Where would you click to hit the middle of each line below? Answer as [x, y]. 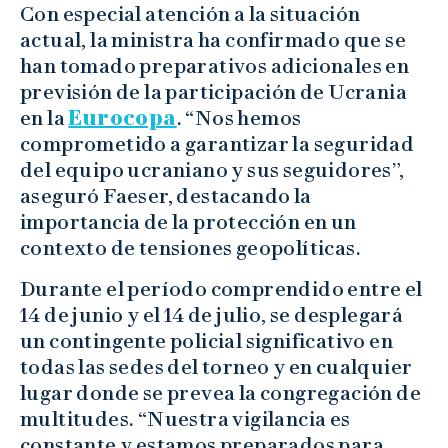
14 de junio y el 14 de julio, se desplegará [212, 314]
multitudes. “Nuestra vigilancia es [185, 418]
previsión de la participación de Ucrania [213, 91]
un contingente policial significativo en [206, 340]
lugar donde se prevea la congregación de [220, 392]
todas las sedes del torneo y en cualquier [216, 366]
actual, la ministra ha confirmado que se [213, 39]
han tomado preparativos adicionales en [215, 65]
